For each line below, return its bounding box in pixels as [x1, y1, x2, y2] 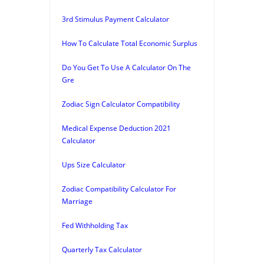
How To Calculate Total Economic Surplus [62, 38, 197, 48]
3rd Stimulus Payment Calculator [62, 14, 169, 24]
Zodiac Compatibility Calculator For [62, 183, 176, 194]
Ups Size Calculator [62, 159, 126, 170]
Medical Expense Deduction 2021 [62, 123, 171, 133]
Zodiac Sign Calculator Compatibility [62, 98, 180, 109]
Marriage [62, 196, 93, 206]
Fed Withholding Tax [62, 220, 128, 230]
